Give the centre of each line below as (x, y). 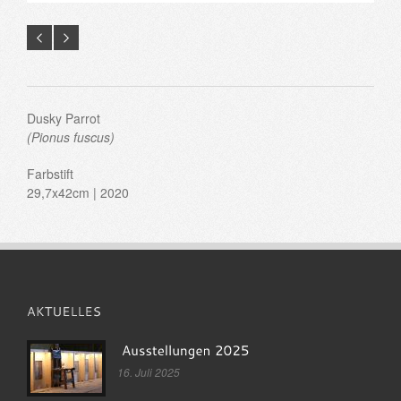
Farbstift (50, 173)
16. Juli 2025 (149, 371)
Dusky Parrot (64, 118)
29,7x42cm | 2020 (78, 192)
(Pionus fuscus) (71, 137)
